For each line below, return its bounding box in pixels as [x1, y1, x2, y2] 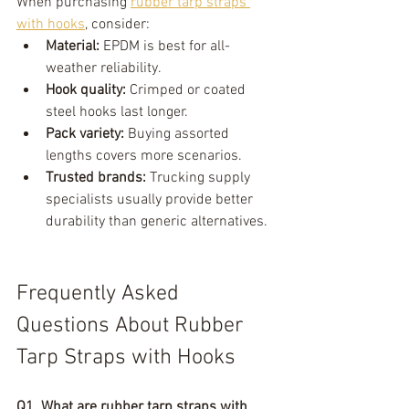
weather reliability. [46, 59, 162, 78]
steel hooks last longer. [46, 103, 188, 121]
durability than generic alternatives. [46, 213, 267, 231]
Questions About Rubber [16, 313, 249, 339]
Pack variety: [46, 125, 124, 143]
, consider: [85, 16, 150, 34]
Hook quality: [46, 81, 126, 100]
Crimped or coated [126, 81, 249, 100]
